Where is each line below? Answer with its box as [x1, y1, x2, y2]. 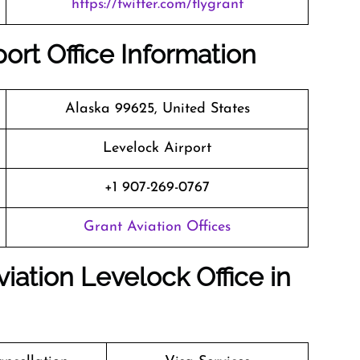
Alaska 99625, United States [64, 101, 250, 117]
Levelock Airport [103, 141, 211, 156]
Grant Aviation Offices [84, 219, 231, 235]
